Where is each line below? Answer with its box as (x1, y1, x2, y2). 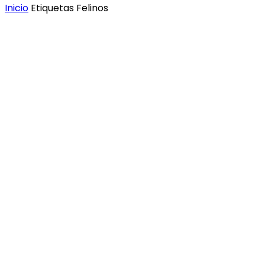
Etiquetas (31, 1, 74, 15)
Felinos (76, 1, 108, 15)
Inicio (5, 1, 28, 15)
